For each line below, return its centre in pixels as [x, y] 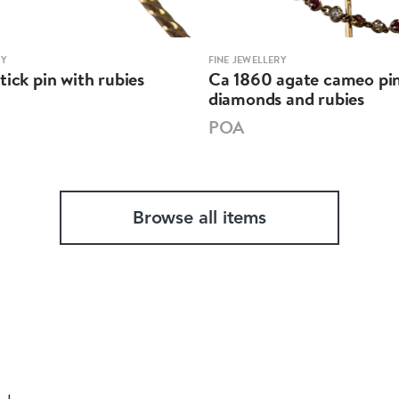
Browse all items [199, 219]
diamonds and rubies [286, 98]
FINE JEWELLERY [247, 59]
